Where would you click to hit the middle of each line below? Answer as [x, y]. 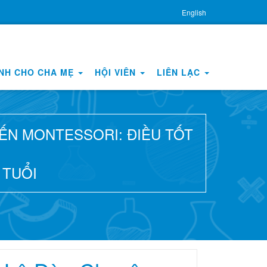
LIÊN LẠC [180, 72]
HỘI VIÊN [117, 72]
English [194, 12]
